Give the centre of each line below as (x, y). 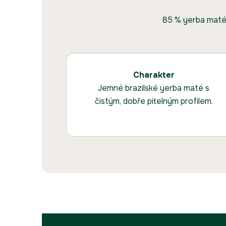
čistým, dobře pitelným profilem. (154, 101)
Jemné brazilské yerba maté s (154, 88)
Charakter (154, 75)
